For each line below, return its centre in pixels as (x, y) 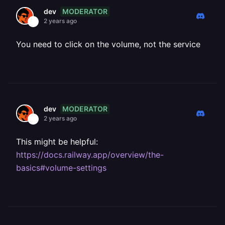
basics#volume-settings (61, 168)
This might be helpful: (57, 142)
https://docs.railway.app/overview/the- (90, 155)
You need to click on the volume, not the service (108, 44)
